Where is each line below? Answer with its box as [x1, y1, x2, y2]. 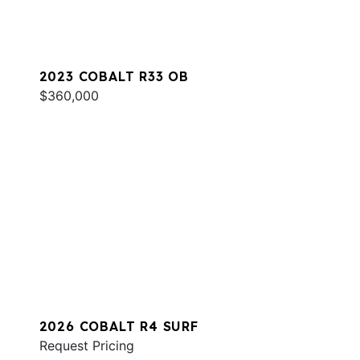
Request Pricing [39, 337, 134, 354]
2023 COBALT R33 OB [39, 68, 189, 85]
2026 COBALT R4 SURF [39, 317, 198, 334]
